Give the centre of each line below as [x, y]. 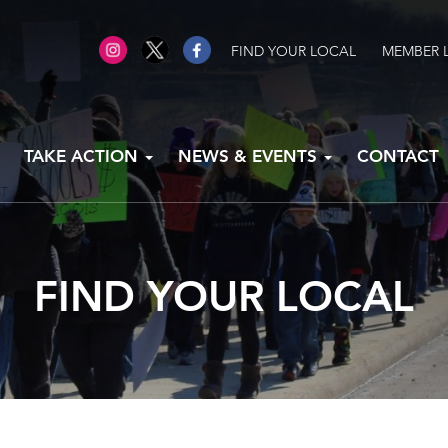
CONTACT [398, 155]
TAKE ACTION [83, 155]
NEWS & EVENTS [250, 155]
